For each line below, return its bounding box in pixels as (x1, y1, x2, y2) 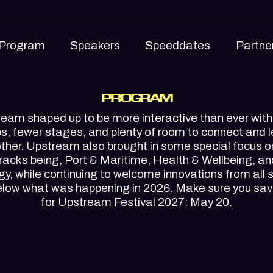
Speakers (69, 40, 120, 52)
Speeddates (145, 40, 210, 52)
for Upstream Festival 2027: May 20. (41, 196, 232, 209)
